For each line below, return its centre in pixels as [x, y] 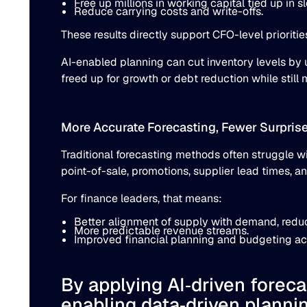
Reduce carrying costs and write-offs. [168, 12]
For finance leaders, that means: [141, 198]
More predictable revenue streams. [161, 231]
